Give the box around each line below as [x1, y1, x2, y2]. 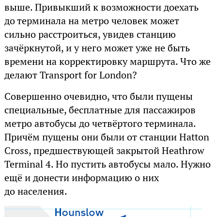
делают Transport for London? [4, 68, 137, 81]
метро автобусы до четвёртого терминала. [4, 117, 196, 130]
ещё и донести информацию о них [4, 171, 159, 184]
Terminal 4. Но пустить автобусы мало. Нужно [4, 157, 211, 170]
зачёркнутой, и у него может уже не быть [4, 41, 190, 54]
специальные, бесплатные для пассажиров [4, 103, 196, 116]
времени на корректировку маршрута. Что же [4, 55, 211, 68]
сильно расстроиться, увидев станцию [4, 28, 176, 41]
